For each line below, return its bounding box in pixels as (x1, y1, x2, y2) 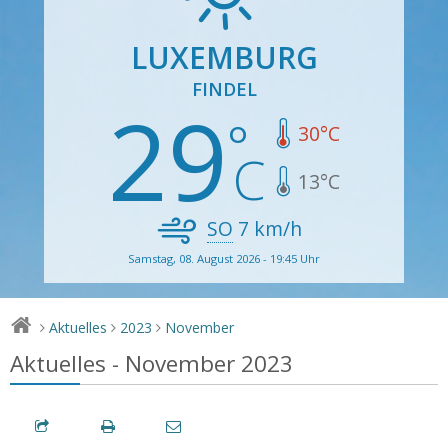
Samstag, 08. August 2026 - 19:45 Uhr (128, 250, 320, 266)
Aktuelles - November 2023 (10, 347, 293, 379)
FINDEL (191, 76, 257, 101)
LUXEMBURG (130, 36, 318, 78)
